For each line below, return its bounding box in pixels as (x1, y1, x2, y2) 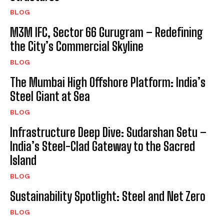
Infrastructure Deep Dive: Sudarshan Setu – (10, 124, 206, 139)
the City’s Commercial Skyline (10, 38, 143, 53)
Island (10, 152, 36, 167)
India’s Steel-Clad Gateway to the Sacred (10, 138, 195, 153)
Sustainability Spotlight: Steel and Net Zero (10, 188, 205, 203)
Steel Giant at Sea (10, 88, 90, 103)
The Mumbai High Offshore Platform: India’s (10, 74, 205, 89)
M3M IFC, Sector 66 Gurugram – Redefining (10, 24, 203, 39)
